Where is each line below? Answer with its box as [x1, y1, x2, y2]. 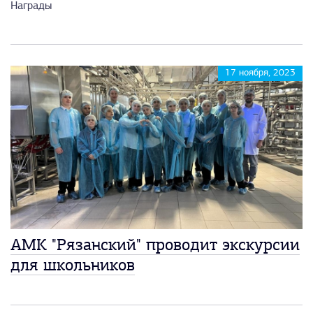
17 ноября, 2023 [225, 68, 296, 79]
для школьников [10, 257, 135, 275]
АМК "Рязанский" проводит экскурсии [10, 237, 300, 254]
